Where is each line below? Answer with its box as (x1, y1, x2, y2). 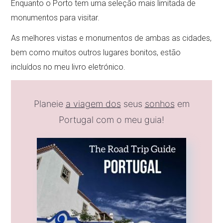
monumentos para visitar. (11, 12, 100, 22)
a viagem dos (65, 98, 121, 109)
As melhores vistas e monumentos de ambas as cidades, (11, 33, 212, 43)
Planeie (33, 98, 66, 109)
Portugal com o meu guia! (59, 114, 164, 125)
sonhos (144, 98, 175, 109)
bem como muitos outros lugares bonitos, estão (11, 47, 181, 57)
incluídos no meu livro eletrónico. (11, 62, 126, 72)
